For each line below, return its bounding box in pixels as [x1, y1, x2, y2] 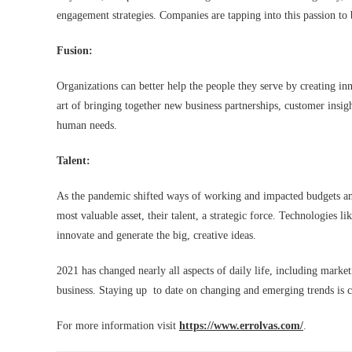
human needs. [57, 119, 117, 132]
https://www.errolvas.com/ [179, 320, 303, 332]
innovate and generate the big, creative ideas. [57, 229, 256, 242]
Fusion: [57, 45, 96, 57]
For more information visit [57, 320, 179, 332]
